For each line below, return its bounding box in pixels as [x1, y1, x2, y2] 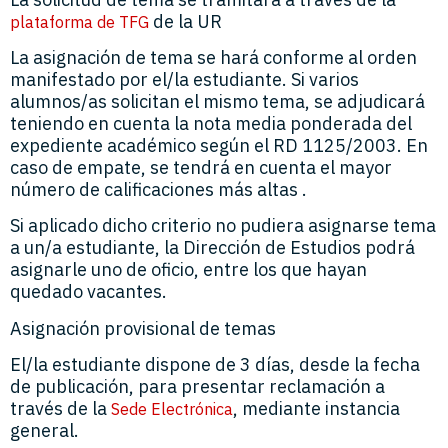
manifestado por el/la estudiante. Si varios [10, 68, 359, 91]
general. [10, 419, 79, 443]
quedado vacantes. [10, 280, 167, 304]
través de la [10, 397, 111, 421]
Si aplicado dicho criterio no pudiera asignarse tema [10, 214, 436, 238]
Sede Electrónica [111, 399, 233, 420]
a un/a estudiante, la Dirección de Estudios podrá [10, 236, 415, 260]
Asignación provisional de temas [10, 316, 276, 340]
